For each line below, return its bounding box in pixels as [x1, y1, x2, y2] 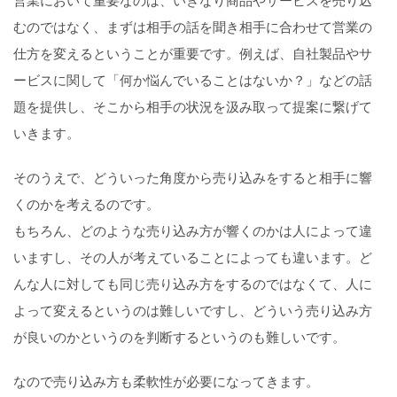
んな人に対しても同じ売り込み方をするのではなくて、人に [13, 275, 372, 292]
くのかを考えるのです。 [13, 195, 160, 213]
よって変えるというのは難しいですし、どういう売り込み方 [13, 301, 372, 319]
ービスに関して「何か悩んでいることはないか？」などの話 [13, 71, 372, 89]
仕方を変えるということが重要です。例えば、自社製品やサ [13, 44, 372, 62]
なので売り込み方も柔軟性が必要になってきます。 [13, 372, 319, 390]
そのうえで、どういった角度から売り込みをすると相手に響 [13, 168, 372, 186]
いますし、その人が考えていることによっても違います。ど [13, 248, 372, 266]
